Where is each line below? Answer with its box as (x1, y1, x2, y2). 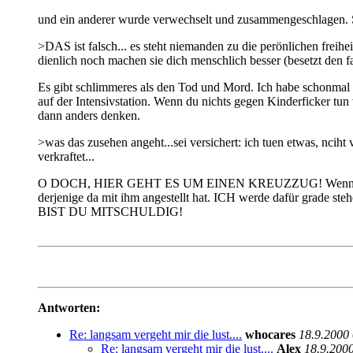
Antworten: (38, 301, 100, 315)
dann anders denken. (38, 109, 140, 123)
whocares (245, 328, 295, 342)
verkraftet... (38, 150, 95, 164)
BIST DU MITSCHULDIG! (38, 205, 183, 219)
